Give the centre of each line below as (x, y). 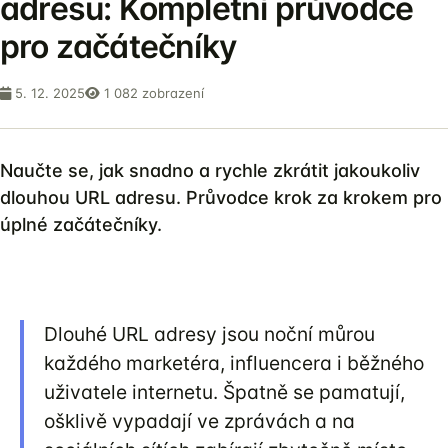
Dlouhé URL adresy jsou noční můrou (209, 334)
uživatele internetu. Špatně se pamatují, (224, 392)
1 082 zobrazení (152, 93)
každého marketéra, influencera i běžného (234, 363)
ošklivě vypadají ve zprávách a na (199, 421)
